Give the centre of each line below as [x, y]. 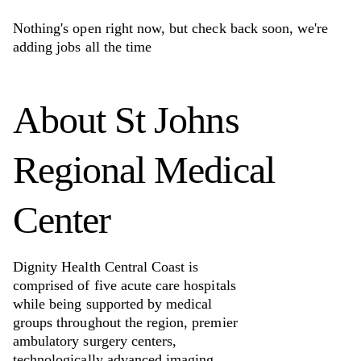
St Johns [177, 119]
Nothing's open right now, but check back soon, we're [171, 28]
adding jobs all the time [83, 46]
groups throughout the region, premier [125, 322]
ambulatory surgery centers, [95, 340]
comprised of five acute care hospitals [124, 285]
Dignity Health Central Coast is [106, 266]
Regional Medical [144, 169]
